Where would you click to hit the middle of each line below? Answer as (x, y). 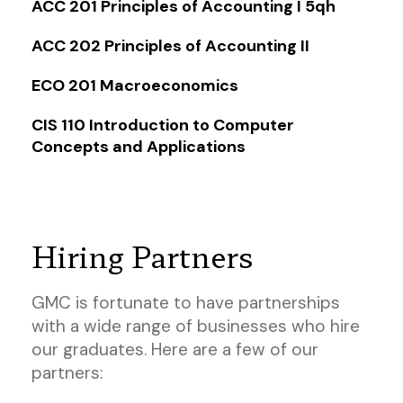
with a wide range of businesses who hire (196, 326)
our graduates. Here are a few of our (175, 349)
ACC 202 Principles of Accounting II (170, 45)
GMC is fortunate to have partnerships (186, 302)
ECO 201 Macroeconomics (135, 85)
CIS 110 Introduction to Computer (163, 125)
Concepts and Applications (139, 146)
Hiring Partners (143, 255)
